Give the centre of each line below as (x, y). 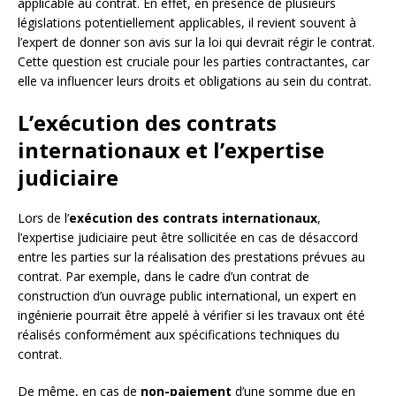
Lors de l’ (43, 217)
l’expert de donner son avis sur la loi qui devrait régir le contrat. (196, 42)
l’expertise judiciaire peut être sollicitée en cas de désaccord (188, 237)
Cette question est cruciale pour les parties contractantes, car (194, 61)
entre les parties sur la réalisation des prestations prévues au (191, 256)
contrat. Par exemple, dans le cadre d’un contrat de (164, 276)
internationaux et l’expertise (171, 149)
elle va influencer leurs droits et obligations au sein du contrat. (194, 80)
